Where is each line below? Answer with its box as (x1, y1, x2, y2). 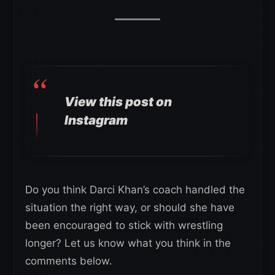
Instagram (64, 112, 128, 128)
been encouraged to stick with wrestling (25, 219, 223, 231)
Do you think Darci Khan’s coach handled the (25, 184, 245, 196)
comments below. (25, 255, 112, 267)
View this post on (64, 94, 172, 109)
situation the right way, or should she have (25, 201, 234, 214)
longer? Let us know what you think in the (25, 237, 231, 249)
